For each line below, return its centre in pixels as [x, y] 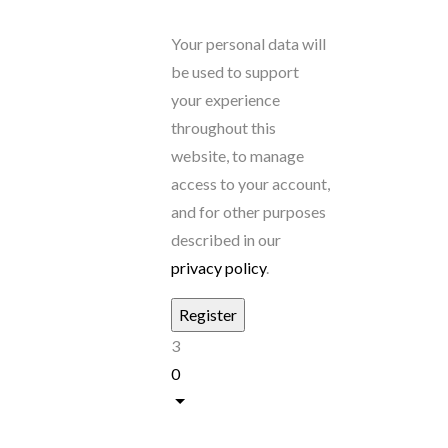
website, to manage [237, 155]
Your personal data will [248, 43]
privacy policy [218, 267]
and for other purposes [248, 211]
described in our [226, 239]
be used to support [235, 71]
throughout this [223, 127]
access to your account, [250, 183]
